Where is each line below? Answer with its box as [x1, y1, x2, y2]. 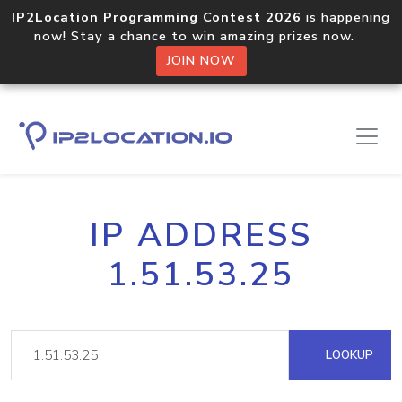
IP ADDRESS [90, 213, 312, 258]
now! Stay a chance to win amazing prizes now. [34, 27, 368, 45]
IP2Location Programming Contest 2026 [12, 8, 301, 26]
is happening [301, 8, 390, 26]
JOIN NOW [166, 52, 236, 69]
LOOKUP [322, 346, 373, 363]
